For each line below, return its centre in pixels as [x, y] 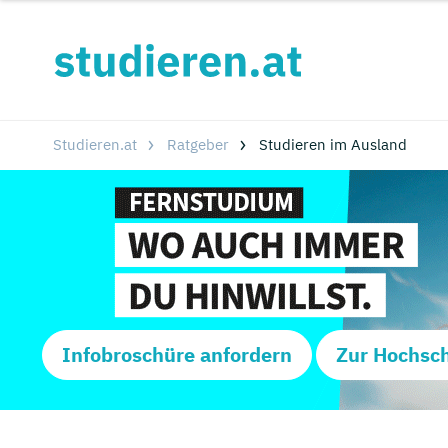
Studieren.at [94, 144]
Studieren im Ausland [332, 144]
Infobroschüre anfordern [177, 354]
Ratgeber [197, 144]
